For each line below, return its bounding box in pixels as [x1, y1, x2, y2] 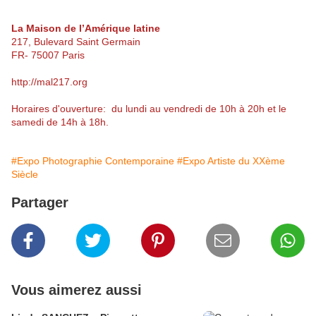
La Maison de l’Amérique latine [11, 23, 160, 35]
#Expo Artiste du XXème [177, 155, 285, 167]
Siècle [11, 169, 38, 181]
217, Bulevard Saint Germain [11, 36, 146, 48]
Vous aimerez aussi [11, 282, 142, 298]
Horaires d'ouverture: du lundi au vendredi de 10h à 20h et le [11, 103, 286, 115]
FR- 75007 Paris [11, 49, 85, 61]
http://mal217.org [11, 76, 87, 88]
